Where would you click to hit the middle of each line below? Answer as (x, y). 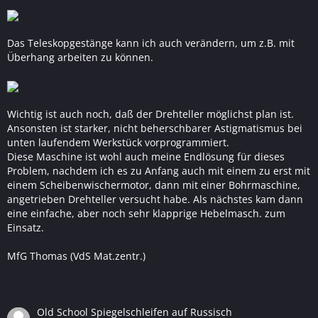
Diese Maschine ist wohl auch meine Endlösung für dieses (146, 157)
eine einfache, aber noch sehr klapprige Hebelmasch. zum (146, 213)
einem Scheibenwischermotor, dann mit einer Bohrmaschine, (154, 185)
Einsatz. (26, 227)
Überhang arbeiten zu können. (80, 57)
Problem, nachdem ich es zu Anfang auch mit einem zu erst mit (159, 171)
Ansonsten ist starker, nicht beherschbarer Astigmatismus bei (155, 128)
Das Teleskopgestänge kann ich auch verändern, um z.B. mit (151, 43)
